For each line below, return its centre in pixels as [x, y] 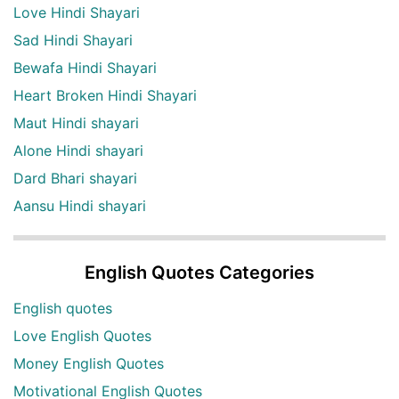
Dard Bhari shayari [75, 179]
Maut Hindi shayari [76, 123]
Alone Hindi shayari [78, 151]
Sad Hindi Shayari [73, 41]
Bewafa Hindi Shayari [85, 68]
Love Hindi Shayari [77, 13]
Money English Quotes [89, 364]
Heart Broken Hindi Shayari [105, 96]
